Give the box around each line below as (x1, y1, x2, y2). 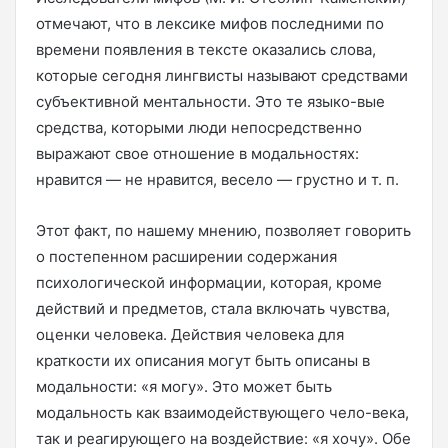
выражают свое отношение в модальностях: (36, 143, 359, 163)
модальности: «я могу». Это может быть (36, 376, 332, 396)
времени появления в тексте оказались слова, (36, 39, 376, 59)
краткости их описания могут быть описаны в (36, 350, 370, 370)
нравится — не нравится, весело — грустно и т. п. (36, 169, 399, 189)
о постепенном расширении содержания (36, 246, 337, 266)
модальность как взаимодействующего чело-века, (36, 402, 409, 422)
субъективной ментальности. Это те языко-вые (36, 91, 385, 111)
